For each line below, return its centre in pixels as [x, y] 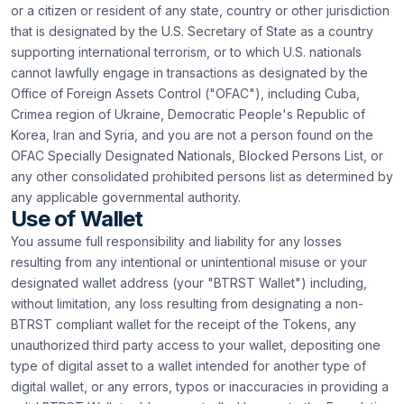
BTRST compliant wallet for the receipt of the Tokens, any [184, 324]
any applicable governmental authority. [126, 197]
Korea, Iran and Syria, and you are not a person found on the [192, 135]
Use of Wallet [77, 219]
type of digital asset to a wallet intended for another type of [188, 366]
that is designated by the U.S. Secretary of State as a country [192, 31]
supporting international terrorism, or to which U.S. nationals [186, 52]
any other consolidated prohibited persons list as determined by [202, 176]
